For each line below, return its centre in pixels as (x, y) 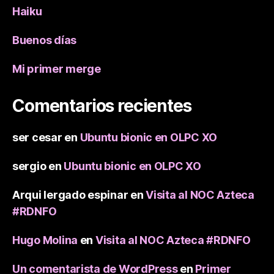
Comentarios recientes (102, 106)
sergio (29, 166)
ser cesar (37, 138)
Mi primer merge (57, 69)
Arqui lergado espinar (70, 195)
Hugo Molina (45, 240)
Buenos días (45, 40)
